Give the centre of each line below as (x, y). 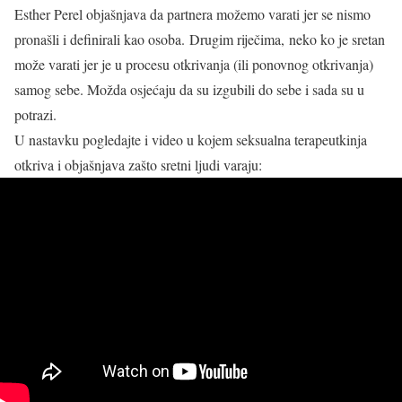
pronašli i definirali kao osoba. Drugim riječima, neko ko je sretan (200, 39)
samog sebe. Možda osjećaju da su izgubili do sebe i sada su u (189, 89)
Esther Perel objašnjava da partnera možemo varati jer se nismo (192, 14)
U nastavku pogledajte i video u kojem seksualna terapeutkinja (191, 140)
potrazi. (35, 114)
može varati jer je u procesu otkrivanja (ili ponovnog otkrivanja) (194, 64)
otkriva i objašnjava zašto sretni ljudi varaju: (138, 165)
